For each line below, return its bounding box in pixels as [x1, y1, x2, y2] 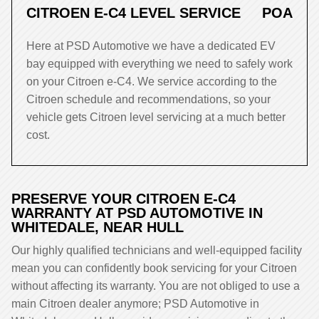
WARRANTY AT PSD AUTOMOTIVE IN [11, 205, 263, 221]
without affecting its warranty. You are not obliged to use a [11, 280, 300, 292]
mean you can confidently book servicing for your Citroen [11, 262, 297, 274]
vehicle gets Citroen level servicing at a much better [26, 111, 286, 123]
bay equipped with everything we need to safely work [26, 58, 293, 70]
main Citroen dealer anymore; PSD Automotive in [11, 298, 259, 310]
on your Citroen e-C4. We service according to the [26, 75, 277, 88]
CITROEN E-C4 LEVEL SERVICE [26, 5, 241, 21]
